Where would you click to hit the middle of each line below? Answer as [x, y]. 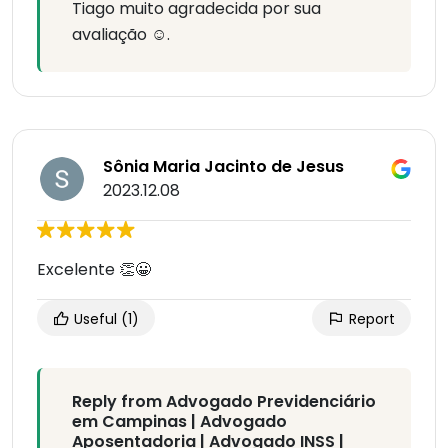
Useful [95, 319]
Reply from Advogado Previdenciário [224, 402]
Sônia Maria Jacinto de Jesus [223, 167]
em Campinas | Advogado [179, 422]
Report [370, 319]
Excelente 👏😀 [94, 270]
